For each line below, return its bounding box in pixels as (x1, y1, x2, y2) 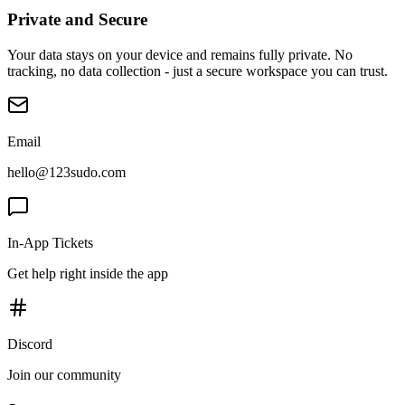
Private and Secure (7, 10, 147, 30)
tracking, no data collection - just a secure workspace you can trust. (7, 62, 388, 79)
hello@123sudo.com (7, 164, 126, 180)
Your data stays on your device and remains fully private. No (7, 46, 353, 62)
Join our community (7, 366, 121, 382)
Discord (7, 335, 52, 352)
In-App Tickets (7, 234, 93, 250)
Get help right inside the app (7, 265, 168, 281)
